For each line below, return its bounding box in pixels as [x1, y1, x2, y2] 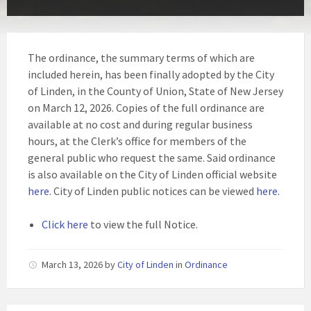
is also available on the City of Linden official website [28, 167, 277, 181]
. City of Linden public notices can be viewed [49, 184, 256, 198]
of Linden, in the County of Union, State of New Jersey [28, 84, 283, 98]
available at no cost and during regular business [28, 117, 253, 131]
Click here [42, 217, 88, 231]
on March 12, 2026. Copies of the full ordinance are [28, 101, 264, 115]
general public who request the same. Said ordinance [28, 151, 276, 165]
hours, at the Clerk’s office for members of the [28, 134, 246, 148]
